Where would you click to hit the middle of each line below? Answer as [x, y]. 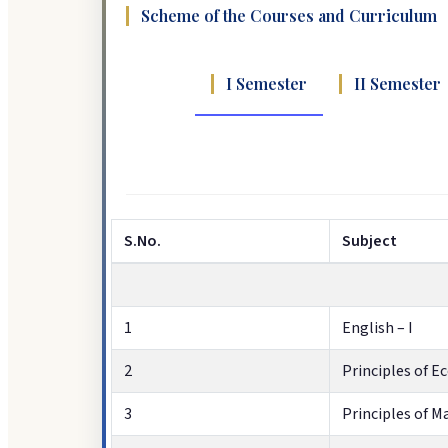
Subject [369, 241]
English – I [377, 328]
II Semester [397, 84]
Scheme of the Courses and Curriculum [289, 16]
